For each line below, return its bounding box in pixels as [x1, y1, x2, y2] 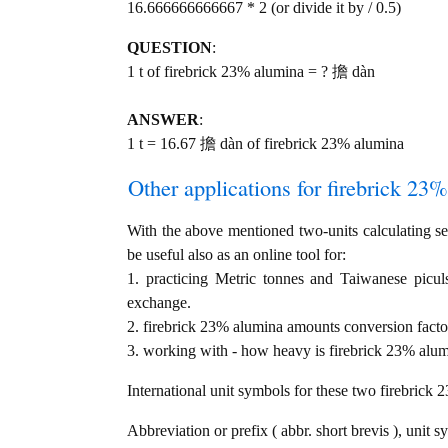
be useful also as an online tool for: [127, 246, 346, 264]
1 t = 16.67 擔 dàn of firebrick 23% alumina [127, 135, 404, 153]
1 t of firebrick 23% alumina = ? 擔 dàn [127, 63, 375, 81]
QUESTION [127, 39, 212, 57]
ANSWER [127, 111, 199, 129]
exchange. [127, 294, 191, 312]
